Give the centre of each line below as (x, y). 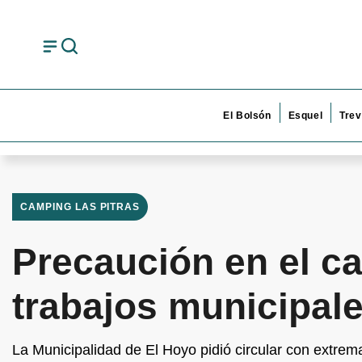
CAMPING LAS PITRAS (80, 207)
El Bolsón (247, 116)
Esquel (305, 116)
